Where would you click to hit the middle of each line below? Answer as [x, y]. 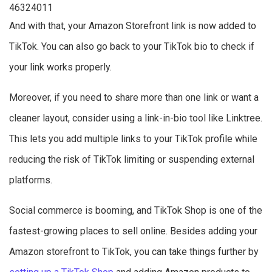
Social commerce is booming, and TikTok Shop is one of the [136, 211]
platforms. [31, 180]
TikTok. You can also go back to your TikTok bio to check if [132, 47]
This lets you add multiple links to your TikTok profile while [133, 139]
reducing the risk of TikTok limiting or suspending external [132, 160]
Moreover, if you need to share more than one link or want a [134, 98]
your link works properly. [60, 67]
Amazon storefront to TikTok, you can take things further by [134, 252]
